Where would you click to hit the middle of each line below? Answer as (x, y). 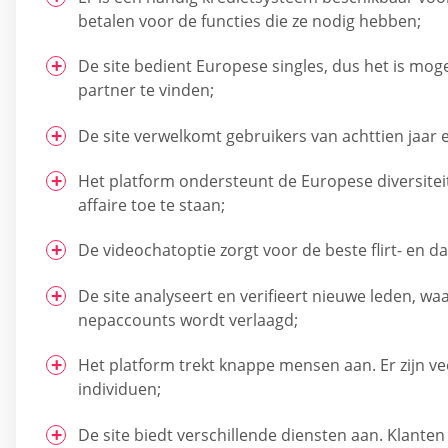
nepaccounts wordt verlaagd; (188, 319)
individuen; (119, 389)
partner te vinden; (146, 90)
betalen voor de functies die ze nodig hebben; (249, 20)
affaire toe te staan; (151, 204)
